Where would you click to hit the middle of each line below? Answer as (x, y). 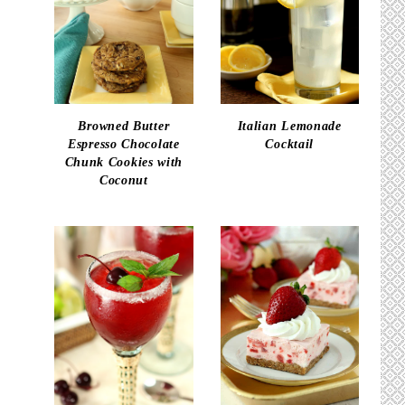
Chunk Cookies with (124, 163)
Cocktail (290, 145)
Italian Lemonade (289, 127)
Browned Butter (124, 127)
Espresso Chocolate (124, 145)
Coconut (123, 181)
